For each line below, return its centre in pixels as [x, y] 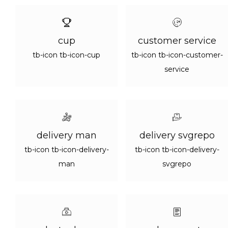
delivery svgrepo [177, 135]
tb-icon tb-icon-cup [66, 55]
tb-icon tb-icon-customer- [177, 55]
